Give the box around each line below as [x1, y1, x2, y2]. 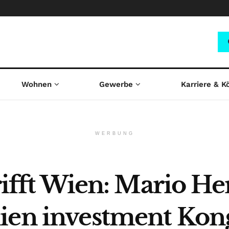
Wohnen [21, 80, 52, 89]
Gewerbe [99, 80, 133, 89]
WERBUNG [95, 131, 134, 136]
